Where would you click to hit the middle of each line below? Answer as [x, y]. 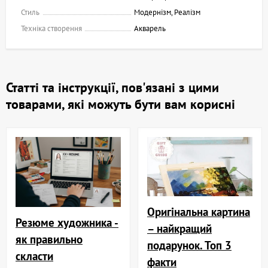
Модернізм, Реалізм [167, 13]
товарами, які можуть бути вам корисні [121, 104]
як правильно [49, 239]
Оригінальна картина [199, 212]
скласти [34, 256]
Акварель [150, 29]
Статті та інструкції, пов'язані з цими [112, 88]
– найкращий [179, 229]
